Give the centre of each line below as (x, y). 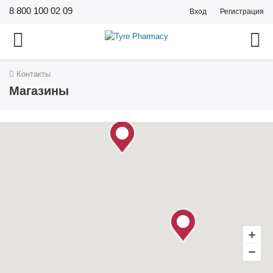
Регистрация (242, 12)
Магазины (39, 91)
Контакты (32, 74)
